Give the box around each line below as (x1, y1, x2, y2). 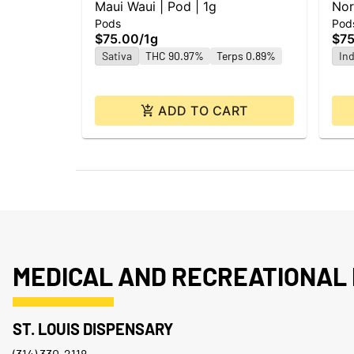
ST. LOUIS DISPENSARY (13, 319, 173, 339)
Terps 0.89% (217, 49, 276, 63)
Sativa (102, 49, 132, 63)
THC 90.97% (145, 49, 204, 63)
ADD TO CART (158, 103, 248, 119)
